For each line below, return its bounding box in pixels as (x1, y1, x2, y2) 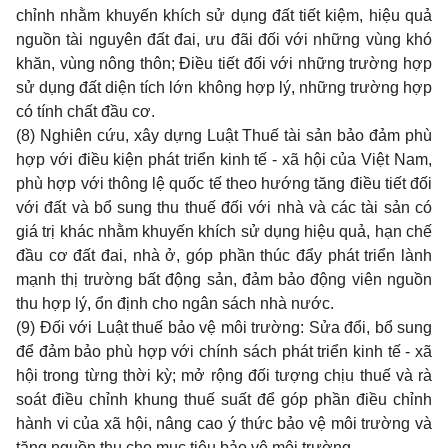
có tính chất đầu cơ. (16, 103, 155, 120)
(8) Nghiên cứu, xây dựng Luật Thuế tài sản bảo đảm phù (16, 127, 432, 144)
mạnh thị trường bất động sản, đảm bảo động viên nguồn (16, 271, 432, 288)
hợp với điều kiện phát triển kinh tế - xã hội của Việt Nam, (16, 151, 432, 168)
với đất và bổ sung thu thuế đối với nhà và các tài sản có (16, 199, 432, 216)
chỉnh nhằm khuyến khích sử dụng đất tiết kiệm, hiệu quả (16, 7, 432, 24)
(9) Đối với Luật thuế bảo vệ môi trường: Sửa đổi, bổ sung (16, 319, 432, 336)
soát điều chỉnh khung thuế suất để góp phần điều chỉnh (16, 391, 432, 408)
